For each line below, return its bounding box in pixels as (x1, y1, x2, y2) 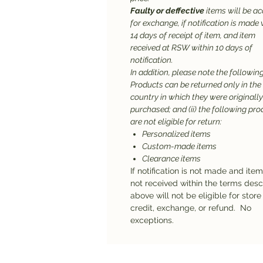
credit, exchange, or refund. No (130, 203, 251, 213)
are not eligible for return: (130, 117, 222, 126)
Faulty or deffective (130, 6, 204, 15)
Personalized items (142, 129, 211, 139)
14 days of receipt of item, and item (130, 31, 255, 40)
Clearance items (142, 154, 201, 163)
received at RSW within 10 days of (130, 43, 252, 52)
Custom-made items (142, 141, 217, 151)
